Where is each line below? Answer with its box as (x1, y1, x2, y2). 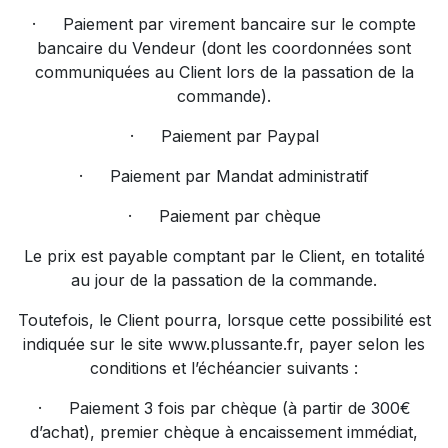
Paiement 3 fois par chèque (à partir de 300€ (68, 398, 411, 418)
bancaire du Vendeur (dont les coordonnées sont (37, 38, 411, 58)
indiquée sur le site (23, 334, 168, 354)
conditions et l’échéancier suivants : (90, 358, 358, 378)
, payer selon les (299, 334, 425, 354)
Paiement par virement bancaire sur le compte (63, 14, 416, 34)
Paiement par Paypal (160, 126, 319, 146)
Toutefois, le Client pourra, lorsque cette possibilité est (17, 310, 431, 330)
